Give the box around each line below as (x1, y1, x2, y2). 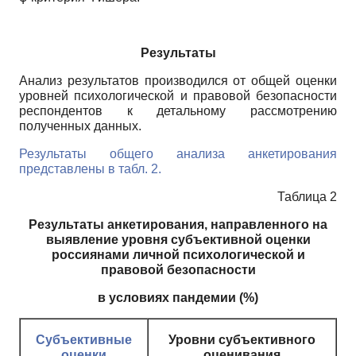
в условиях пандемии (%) (98, 290, 258, 304)
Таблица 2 (277, 189, 337, 203)
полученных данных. (19, 118, 141, 133)
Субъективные (36, 332, 132, 346)
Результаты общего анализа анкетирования (19, 146, 337, 161)
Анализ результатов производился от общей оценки (19, 73, 337, 87)
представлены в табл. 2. (19, 161, 161, 176)
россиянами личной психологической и (51, 247, 305, 261)
